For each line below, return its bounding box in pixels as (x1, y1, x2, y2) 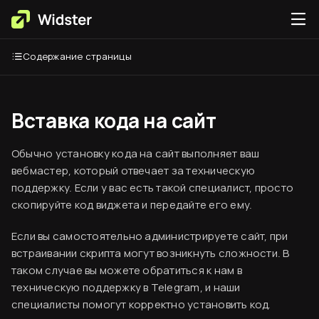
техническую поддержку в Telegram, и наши (11, 280, 241, 295)
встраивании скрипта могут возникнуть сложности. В (11, 246, 290, 261)
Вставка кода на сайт (11, 107, 216, 134)
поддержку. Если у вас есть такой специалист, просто (11, 180, 294, 195)
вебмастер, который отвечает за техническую (11, 163, 255, 178)
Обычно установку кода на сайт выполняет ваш (11, 146, 260, 161)
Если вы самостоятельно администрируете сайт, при (11, 229, 288, 244)
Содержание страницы (23, 50, 132, 63)
